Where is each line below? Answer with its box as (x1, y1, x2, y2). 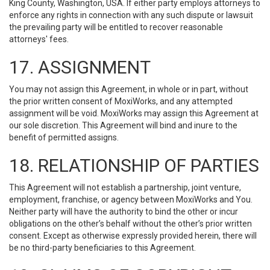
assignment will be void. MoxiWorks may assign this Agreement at (9, 108, 259, 118)
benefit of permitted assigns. (9, 133, 119, 142)
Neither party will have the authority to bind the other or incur (9, 207, 238, 216)
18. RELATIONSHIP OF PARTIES (9, 155, 259, 176)
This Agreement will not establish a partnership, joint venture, (9, 183, 241, 192)
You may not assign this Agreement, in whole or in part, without (9, 84, 248, 94)
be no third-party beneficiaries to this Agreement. (9, 243, 196, 253)
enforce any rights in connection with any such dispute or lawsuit (9, 10, 253, 20)
